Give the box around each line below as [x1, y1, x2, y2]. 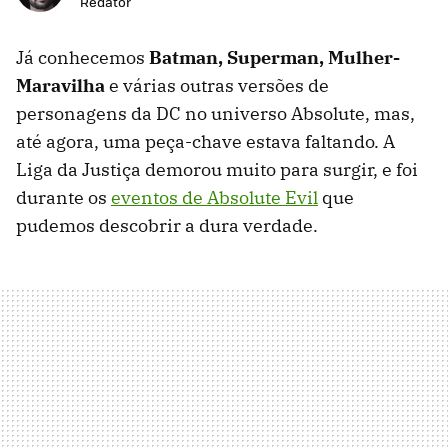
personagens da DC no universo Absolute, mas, [16, 102, 415, 126]
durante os [16, 186, 111, 210]
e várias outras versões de [105, 74, 329, 98]
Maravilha [16, 74, 105, 98]
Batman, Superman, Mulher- [149, 46, 400, 70]
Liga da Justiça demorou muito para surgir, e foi [16, 158, 418, 182]
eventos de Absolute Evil [111, 186, 318, 210]
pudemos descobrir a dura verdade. [16, 214, 318, 238]
